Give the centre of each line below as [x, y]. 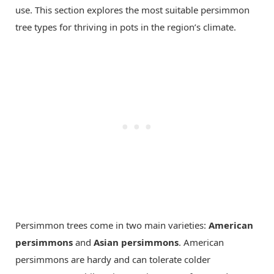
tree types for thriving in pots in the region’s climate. [126, 27]
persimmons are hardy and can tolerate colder [113, 260]
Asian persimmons [136, 243]
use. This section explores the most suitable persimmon [132, 10]
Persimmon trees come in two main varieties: [112, 225]
